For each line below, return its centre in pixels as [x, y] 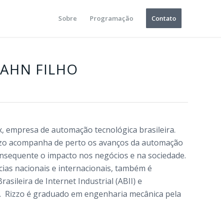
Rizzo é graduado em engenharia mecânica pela [93, 194]
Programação [111, 18]
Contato [164, 18]
